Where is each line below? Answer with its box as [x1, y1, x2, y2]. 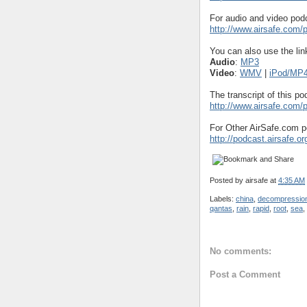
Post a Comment [210, 269, 280, 280]
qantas [210, 204, 232, 213]
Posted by [210, 176, 245, 185]
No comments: [210, 245, 271, 256]
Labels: [210, 195, 236, 204]
